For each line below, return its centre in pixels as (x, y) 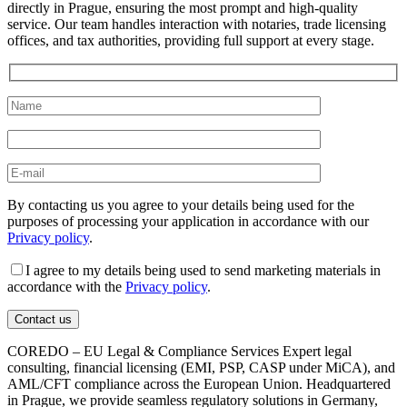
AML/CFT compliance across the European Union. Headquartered (199, 383)
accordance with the (66, 286)
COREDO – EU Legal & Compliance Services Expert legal (179, 351)
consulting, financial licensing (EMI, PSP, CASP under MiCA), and (201, 367)
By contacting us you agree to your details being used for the (181, 204)
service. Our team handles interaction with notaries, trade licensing (197, 25)
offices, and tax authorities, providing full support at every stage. (191, 41)
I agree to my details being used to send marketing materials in (203, 270)
